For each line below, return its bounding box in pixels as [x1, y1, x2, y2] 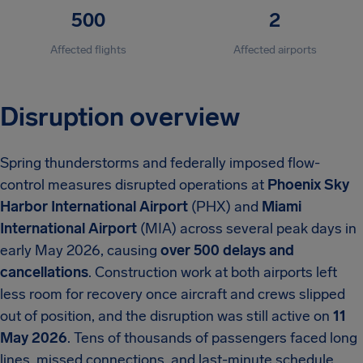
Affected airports [233, 43, 317, 57]
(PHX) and [188, 198, 262, 216]
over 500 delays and [160, 241, 294, 259]
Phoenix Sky [267, 176, 349, 194]
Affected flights [50, 43, 126, 57]
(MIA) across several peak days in [137, 220, 357, 237]
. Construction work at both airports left [88, 263, 337, 281]
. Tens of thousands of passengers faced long [67, 329, 357, 347]
